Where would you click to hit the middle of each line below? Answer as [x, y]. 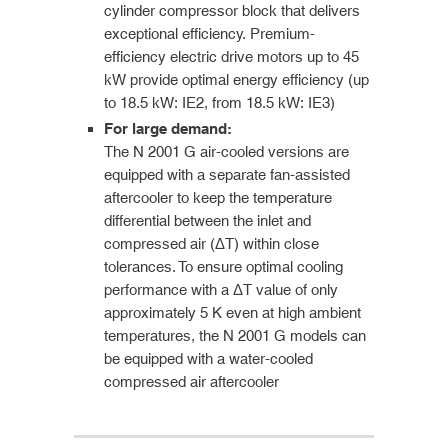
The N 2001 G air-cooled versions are [226, 151]
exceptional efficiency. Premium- [209, 33]
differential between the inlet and [207, 220]
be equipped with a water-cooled [208, 358]
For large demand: [168, 128]
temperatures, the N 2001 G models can [235, 335]
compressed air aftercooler [191, 381]
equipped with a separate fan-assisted [227, 174]
